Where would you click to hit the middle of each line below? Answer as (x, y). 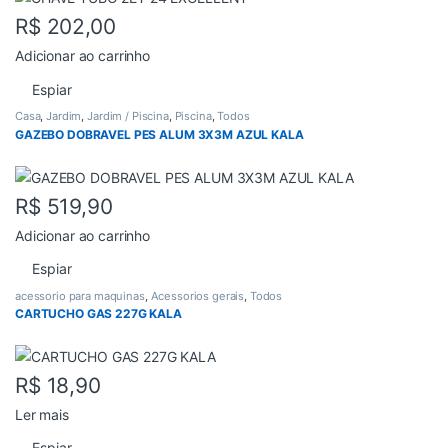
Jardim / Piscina (128, 116)
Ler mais (42, 414)
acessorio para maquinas (80, 295)
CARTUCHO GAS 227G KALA (98, 314)
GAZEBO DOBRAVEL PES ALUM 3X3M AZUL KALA (159, 134)
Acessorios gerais (197, 295)
